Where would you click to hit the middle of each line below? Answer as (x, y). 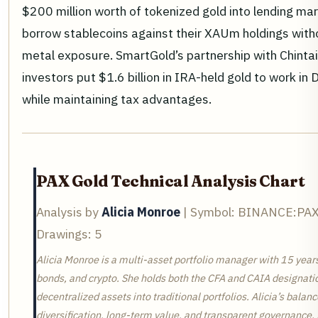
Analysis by (69, 212)
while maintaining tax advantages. (117, 99)
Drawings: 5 (69, 234)
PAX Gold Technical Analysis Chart (171, 182)
